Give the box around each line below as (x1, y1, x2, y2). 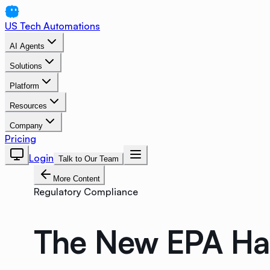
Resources (10, 101, 47, 110)
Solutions (10, 61, 42, 71)
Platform (10, 81, 39, 90)
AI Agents (10, 42, 45, 51)
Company (10, 121, 43, 130)
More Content (53, 174, 100, 183)
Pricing (5, 133, 36, 145)
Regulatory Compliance (34, 186, 138, 198)
